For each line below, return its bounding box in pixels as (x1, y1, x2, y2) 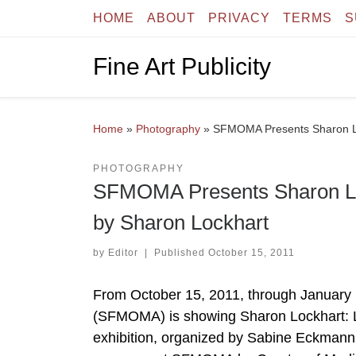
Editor (108, 246, 138, 258)
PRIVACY (208, 11, 270, 25)
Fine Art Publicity (93, 53, 271, 80)
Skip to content (21, 15, 106, 29)
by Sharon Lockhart (93, 211, 269, 235)
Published (153, 246, 208, 258)
